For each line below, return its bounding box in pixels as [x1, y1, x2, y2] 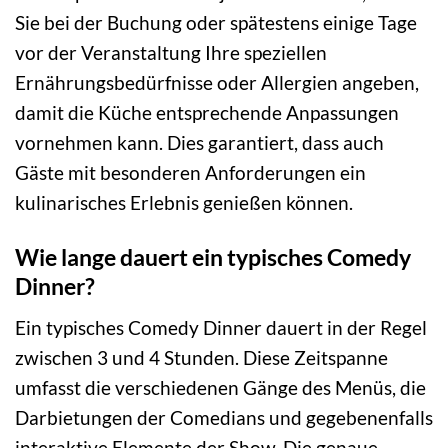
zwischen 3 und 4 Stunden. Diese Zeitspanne [15, 345, 388, 369]
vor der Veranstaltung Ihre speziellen [15, 41, 327, 65]
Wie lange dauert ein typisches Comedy [15, 243, 411, 272]
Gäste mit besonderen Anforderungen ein [15, 161, 366, 185]
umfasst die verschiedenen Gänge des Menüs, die [15, 375, 426, 399]
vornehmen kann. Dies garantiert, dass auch [15, 131, 384, 155]
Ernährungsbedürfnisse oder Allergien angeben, [15, 71, 419, 95]
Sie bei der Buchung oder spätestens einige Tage [15, 11, 417, 35]
